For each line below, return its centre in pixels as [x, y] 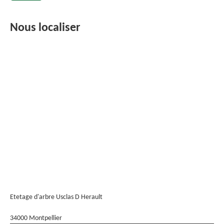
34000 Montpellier [36, 218]
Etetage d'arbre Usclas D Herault [56, 197]
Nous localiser [45, 28]
